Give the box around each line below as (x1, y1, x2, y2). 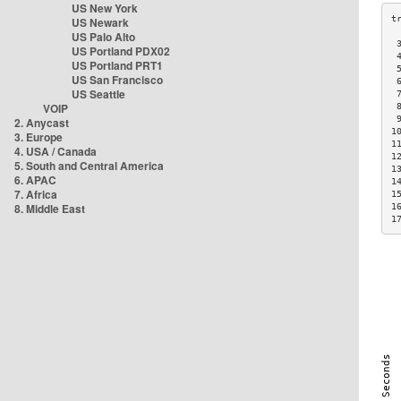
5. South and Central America (14, 158, 164, 174)
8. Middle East (14, 200, 85, 217)
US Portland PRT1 (72, 57, 163, 73)
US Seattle (72, 86, 125, 102)
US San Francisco (72, 72, 163, 88)
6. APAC (14, 172, 56, 188)
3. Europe (14, 129, 63, 145)
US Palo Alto (72, 29, 135, 45)
